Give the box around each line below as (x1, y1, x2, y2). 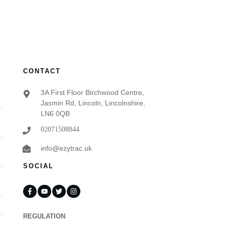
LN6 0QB (41, 109, 70, 118)
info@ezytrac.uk (41, 144, 92, 152)
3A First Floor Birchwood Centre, (41, 88, 145, 96)
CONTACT (23, 67, 61, 75)
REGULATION (23, 212, 66, 220)
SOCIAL (23, 162, 54, 170)
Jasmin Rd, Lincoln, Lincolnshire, (41, 98, 146, 107)
